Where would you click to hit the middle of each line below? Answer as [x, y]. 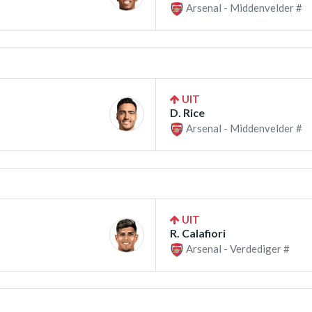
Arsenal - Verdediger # [237, 249]
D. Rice [187, 112]
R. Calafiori [198, 233]
